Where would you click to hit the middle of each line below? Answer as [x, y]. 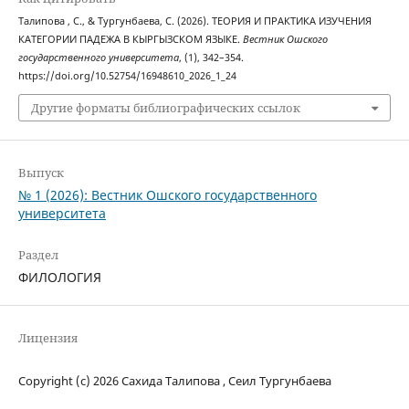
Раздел [38, 255]
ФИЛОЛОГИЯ [59, 278]
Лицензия [47, 338]
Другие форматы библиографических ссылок [165, 108]
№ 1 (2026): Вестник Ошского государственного [167, 195]
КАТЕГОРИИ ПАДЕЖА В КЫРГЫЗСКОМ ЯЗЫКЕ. [130, 39]
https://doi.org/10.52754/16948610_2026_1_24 [127, 75]
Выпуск [41, 173]
